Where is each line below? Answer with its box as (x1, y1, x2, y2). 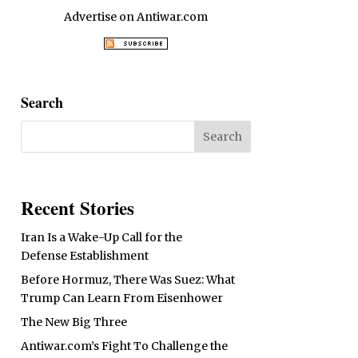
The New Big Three (20, 315, 127, 330)
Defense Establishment (20, 249, 149, 264)
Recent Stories (20, 194, 134, 222)
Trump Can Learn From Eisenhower (20, 291, 223, 306)
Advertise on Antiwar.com (63, 10, 208, 25)
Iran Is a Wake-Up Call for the (20, 230, 182, 245)
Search (20, 91, 63, 113)
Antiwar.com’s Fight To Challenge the (20, 339, 228, 354)
